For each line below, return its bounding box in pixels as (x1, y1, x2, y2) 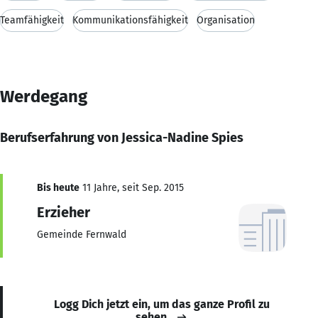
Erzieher (37, 203, 90, 221)
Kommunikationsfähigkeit (72, 13, 188, 26)
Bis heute (37, 181, 79, 194)
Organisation (197, 13, 255, 26)
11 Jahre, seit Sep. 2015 (79, 181, 184, 194)
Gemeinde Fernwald (37, 228, 126, 241)
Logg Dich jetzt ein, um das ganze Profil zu (54, 297, 270, 311)
